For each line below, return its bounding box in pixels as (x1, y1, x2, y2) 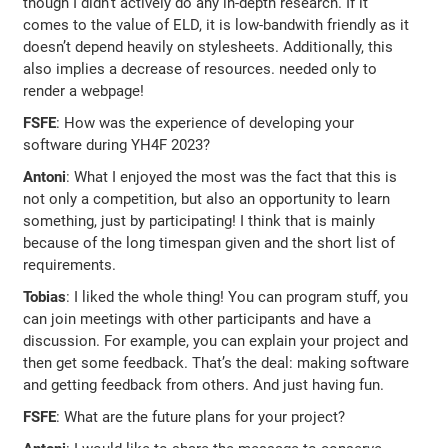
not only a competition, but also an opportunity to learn (23, 189, 391, 208)
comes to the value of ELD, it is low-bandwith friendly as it (23, 15, 410, 34)
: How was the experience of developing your (56, 113, 355, 132)
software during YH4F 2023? (23, 135, 211, 154)
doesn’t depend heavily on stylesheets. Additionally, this (23, 37, 394, 56)
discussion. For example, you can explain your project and (23, 331, 409, 350)
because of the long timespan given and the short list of (23, 233, 396, 252)
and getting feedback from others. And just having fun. (23, 375, 385, 394)
